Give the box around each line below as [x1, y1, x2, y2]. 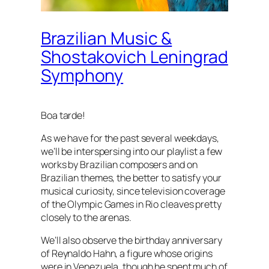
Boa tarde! [41, 108, 85, 122]
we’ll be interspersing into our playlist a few [41, 144, 223, 158]
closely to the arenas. [41, 210, 131, 224]
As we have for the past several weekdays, [41, 131, 219, 145]
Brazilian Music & [41, 26, 172, 49]
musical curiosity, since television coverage [41, 184, 225, 198]
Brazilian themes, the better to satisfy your [41, 171, 222, 184]
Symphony [41, 63, 124, 86]
